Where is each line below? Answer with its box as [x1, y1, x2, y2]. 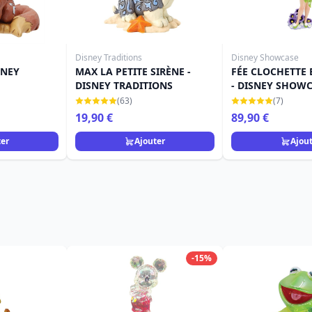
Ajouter [134, 135, 165, 147]
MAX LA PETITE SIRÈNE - [75, 65, 191, 78]
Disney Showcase [231, 52, 299, 63]
